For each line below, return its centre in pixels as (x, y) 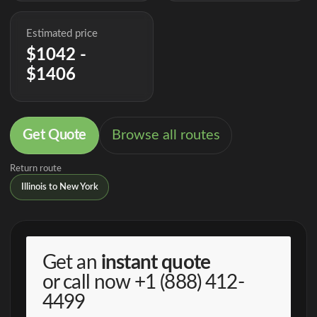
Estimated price (62, 34)
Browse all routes (166, 135)
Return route (36, 168)
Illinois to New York (59, 186)
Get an (71, 262)
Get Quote (54, 135)
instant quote (155, 262)
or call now (88, 282)
